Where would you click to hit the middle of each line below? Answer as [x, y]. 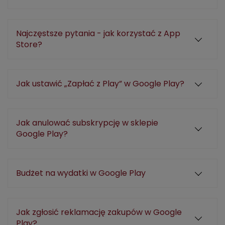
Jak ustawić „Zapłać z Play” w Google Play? [100, 84]
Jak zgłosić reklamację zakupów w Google [99, 212]
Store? [29, 44]
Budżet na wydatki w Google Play [81, 173]
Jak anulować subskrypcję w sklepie [87, 123]
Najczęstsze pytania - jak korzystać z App [98, 33]
